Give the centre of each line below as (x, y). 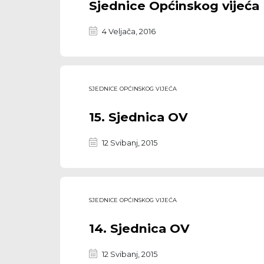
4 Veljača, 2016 (128, 31)
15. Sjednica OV (138, 117)
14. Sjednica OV (139, 229)
